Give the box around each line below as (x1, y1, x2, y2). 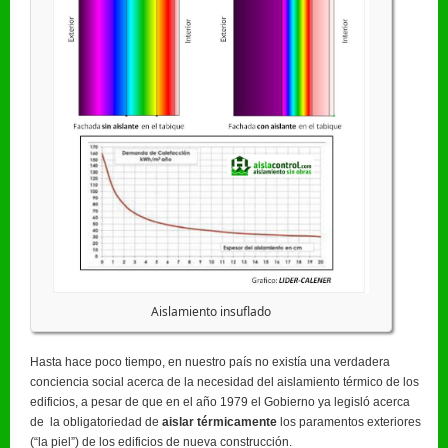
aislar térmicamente (162, 414, 277, 429)
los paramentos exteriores (277, 414, 421, 429)
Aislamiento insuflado (150, 302, 271, 320)
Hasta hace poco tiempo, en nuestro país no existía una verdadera (30, 354, 390, 369)
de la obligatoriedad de (30, 414, 162, 429)
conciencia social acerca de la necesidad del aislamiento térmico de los (30, 374, 419, 389)
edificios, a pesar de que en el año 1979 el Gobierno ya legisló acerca (30, 394, 410, 409)
